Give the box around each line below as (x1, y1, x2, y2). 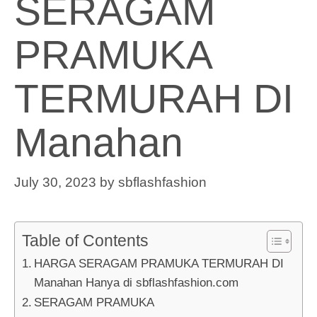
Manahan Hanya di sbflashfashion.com (34, 275, 243, 289)
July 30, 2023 (14, 175, 96, 190)
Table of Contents (22, 231, 149, 250)
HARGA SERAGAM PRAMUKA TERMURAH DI (34, 256, 284, 270)
